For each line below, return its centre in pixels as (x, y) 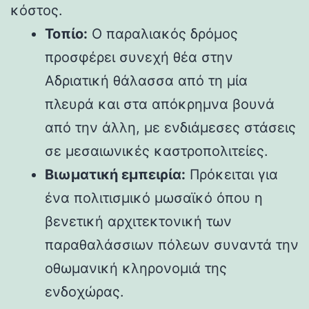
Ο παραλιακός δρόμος (163, 33)
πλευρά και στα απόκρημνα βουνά (160, 104)
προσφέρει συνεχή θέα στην (139, 57)
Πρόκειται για (232, 174)
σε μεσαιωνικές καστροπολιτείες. (157, 151)
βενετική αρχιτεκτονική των (138, 221)
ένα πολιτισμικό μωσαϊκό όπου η (154, 198)
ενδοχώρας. (84, 291)
